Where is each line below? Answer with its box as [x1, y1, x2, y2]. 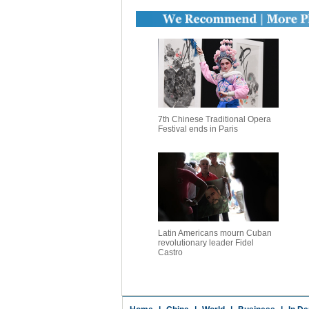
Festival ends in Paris [157, 124, 238, 134]
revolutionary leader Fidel [157, 238, 254, 248]
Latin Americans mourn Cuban [157, 228, 272, 238]
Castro [157, 248, 183, 257]
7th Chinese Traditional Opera [157, 114, 271, 124]
